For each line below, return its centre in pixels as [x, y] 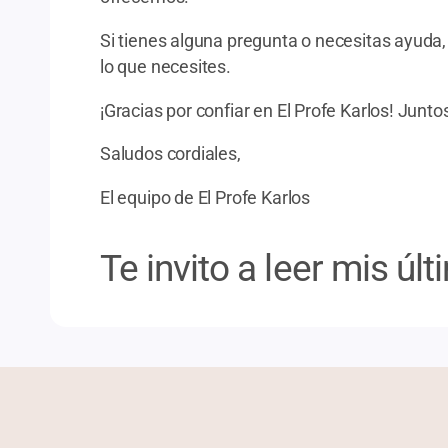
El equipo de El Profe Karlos [205, 198]
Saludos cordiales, [170, 154]
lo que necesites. [165, 67]
